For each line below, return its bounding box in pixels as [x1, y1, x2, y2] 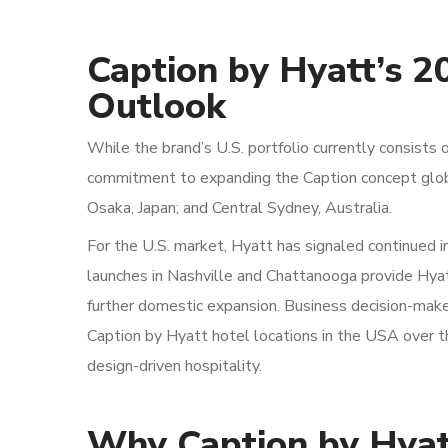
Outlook [87, 82, 226, 131]
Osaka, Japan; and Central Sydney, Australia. [87, 197, 392, 219]
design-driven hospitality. [87, 355, 262, 377]
